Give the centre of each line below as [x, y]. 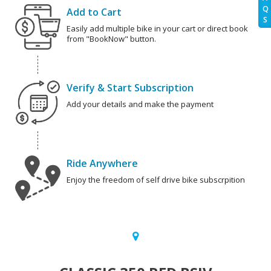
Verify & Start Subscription [130, 88]
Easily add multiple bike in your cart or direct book [157, 29]
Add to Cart [94, 12]
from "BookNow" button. [111, 39]
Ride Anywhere [102, 164]
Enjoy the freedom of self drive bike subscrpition [156, 180]
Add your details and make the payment [140, 104]
